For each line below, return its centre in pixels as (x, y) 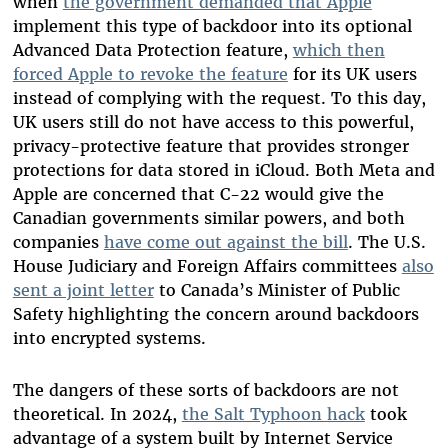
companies (58, 242)
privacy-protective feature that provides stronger (210, 146)
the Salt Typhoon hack (273, 414)
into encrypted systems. (109, 338)
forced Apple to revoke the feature (150, 74)
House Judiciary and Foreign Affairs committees (207, 266)
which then (338, 50)
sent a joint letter (83, 290)
